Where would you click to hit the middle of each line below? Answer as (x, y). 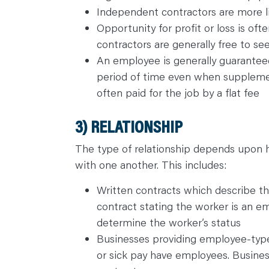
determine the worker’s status (168, 222)
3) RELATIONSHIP (128, 126)
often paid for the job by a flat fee (178, 92)
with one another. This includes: (151, 164)
